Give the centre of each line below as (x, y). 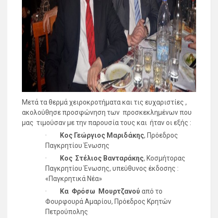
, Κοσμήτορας (164, 158)
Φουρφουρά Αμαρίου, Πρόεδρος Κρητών (108, 201)
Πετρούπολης (67, 211)
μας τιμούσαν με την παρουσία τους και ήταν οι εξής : (107, 122)
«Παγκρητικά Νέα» (74, 178)
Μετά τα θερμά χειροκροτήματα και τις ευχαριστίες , (104, 102)
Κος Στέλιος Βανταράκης (102, 158)
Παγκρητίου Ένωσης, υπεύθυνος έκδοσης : (112, 168)
